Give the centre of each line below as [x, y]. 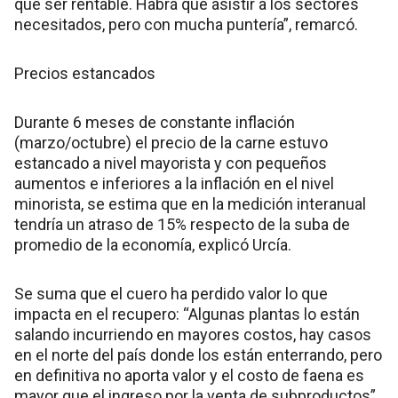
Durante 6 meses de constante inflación [155, 122]
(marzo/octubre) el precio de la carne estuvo [171, 142]
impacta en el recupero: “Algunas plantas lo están [187, 314]
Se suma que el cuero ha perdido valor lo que [171, 293]
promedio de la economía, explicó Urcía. [153, 244]
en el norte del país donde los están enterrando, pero [198, 354]
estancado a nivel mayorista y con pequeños [171, 163]
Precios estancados [85, 73]
